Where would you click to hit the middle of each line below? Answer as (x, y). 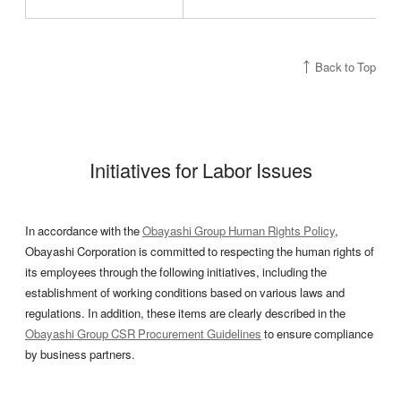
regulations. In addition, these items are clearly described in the (185, 313)
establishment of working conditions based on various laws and (185, 293)
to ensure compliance (317, 334)
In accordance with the (84, 231)
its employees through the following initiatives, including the (176, 272)
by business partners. (80, 354)
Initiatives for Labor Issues (200, 169)
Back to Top (346, 66)
